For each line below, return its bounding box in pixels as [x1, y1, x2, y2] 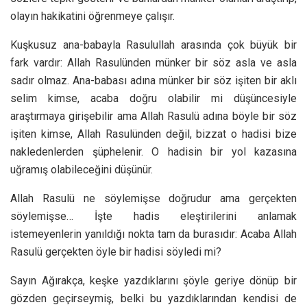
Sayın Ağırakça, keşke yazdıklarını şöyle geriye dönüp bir [10, 273, 297, 287]
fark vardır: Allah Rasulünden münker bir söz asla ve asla [10, 56, 297, 69]
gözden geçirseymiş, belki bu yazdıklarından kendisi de [10, 291, 297, 305]
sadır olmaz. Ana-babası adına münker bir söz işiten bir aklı [10, 73, 297, 87]
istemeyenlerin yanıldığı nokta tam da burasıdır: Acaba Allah [10, 227, 297, 241]
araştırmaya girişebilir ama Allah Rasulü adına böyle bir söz [10, 109, 297, 123]
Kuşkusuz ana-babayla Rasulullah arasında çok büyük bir [10, 38, 297, 51]
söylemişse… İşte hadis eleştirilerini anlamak [10, 209, 297, 223]
